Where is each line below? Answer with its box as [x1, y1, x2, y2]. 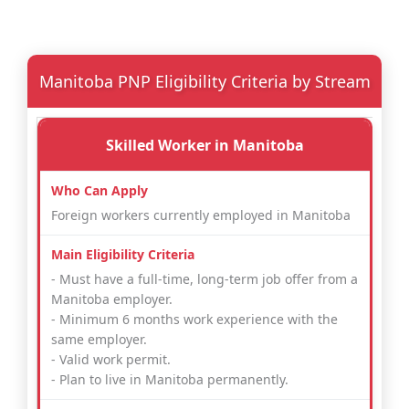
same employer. [51, 330, 147, 349]
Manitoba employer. [51, 290, 173, 309]
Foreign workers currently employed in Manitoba [51, 206, 351, 225]
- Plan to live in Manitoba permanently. [51, 371, 288, 389]
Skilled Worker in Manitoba [106, 135, 304, 156]
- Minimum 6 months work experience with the [51, 310, 338, 329]
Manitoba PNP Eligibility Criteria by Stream [38, 70, 371, 93]
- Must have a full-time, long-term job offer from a [51, 270, 358, 288]
